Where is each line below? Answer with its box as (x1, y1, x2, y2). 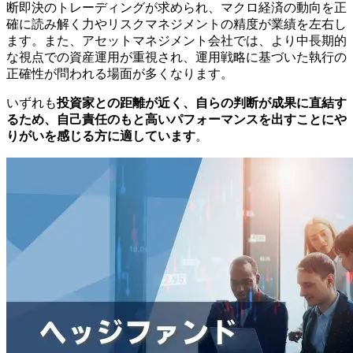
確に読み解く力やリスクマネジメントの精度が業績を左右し (6, 17, 347, 32)
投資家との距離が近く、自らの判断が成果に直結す (57, 96, 347, 110)
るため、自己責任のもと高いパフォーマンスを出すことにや (6, 113, 347, 127)
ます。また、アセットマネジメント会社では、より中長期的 (6, 34, 347, 48)
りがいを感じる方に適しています (6, 129, 195, 143)
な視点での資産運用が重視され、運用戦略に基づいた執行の (6, 50, 347, 65)
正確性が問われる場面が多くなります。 (6, 67, 233, 81)
